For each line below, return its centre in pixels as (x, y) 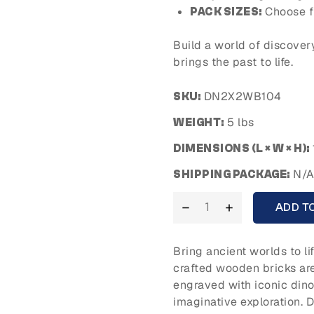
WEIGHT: (199, 123)
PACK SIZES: (226, 12)
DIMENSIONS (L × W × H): (241, 149)
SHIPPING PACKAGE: (232, 174)
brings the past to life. (233, 62)
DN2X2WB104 (241, 97)
